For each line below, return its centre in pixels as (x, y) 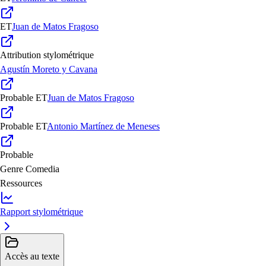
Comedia (42, 169)
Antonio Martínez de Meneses (103, 126)
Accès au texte (32, 256)
